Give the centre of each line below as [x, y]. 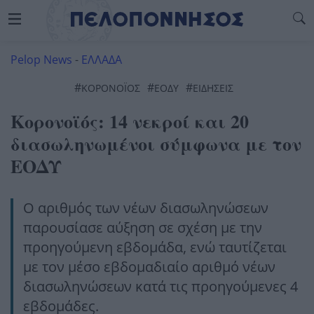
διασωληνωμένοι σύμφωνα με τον [156, 144]
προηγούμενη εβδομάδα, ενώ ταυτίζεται [155, 247]
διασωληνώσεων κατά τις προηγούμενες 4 [161, 286]
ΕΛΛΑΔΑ [102, 60]
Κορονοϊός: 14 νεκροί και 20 [130, 121]
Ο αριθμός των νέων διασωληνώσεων [146, 208]
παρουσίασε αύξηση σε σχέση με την [143, 227]
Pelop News [41, 60]
